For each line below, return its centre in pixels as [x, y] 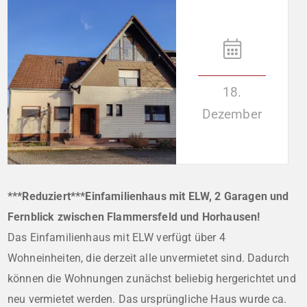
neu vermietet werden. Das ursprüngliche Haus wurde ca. [147, 299]
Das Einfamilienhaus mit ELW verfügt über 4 [116, 237]
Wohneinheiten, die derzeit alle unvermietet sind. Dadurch [149, 258]
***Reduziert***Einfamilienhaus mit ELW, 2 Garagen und [148, 196]
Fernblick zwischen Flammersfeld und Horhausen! [134, 217]
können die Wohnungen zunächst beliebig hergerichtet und [152, 278]
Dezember [232, 114]
